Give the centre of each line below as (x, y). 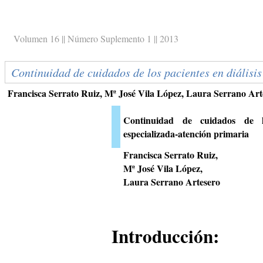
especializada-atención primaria (186, 134)
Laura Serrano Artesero (172, 182)
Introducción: (165, 236)
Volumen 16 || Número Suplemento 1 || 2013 (96, 38)
